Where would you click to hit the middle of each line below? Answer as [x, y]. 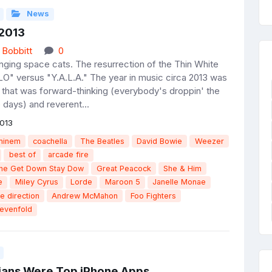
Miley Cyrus [36, 182]
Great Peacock [124, 168]
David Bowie [160, 141]
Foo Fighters [153, 195]
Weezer [209, 141]
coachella [50, 141]
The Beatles [102, 141]
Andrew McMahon [85, 195]
